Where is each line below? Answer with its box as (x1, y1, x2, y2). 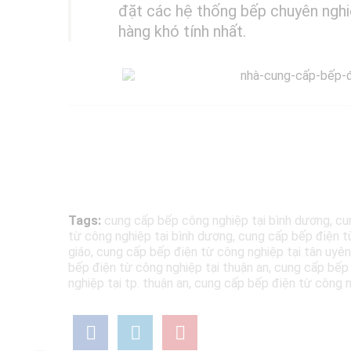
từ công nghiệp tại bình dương (68, 229, 233, 244)
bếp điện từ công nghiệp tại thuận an (68, 260, 269, 276)
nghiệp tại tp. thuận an (68, 276, 189, 291)
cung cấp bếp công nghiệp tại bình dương (104, 213, 330, 229)
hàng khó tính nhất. (118, 21, 246, 41)
